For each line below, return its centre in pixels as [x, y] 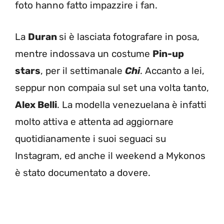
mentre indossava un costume [84, 53]
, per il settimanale [83, 70]
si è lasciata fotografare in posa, [129, 36]
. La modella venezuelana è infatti [132, 104]
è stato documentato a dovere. [83, 172]
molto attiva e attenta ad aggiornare [94, 121]
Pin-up [168, 53]
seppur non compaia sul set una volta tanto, [112, 87]
